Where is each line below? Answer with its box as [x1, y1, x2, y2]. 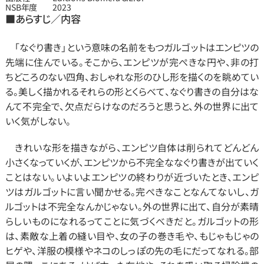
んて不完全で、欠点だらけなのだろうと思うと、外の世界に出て [5, 99, 259, 113]
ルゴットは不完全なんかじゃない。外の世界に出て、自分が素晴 [5, 199, 259, 213]
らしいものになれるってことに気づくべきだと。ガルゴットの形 [5, 214, 259, 228]
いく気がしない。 [5, 114, 71, 128]
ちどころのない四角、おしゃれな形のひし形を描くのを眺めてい [5, 70, 259, 84]
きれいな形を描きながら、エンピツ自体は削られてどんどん [5, 140, 259, 154]
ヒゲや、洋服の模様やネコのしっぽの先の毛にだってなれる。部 [5, 243, 259, 258]
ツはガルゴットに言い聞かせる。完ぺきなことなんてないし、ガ [5, 184, 259, 199]
